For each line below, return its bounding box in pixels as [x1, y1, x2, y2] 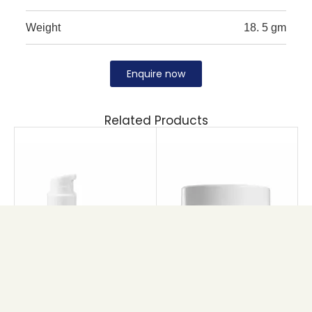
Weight [25, 22, 61, 34]
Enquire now [127, 67, 185, 81]
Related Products [104, 112, 208, 130]
